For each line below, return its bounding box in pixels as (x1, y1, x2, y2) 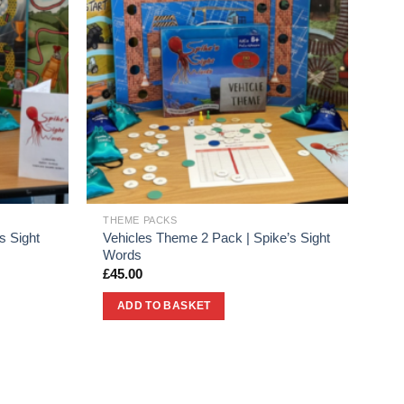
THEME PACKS (103, 214, 178, 225)
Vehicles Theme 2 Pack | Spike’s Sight (103, 229, 331, 245)
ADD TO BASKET (116, 298, 211, 312)
